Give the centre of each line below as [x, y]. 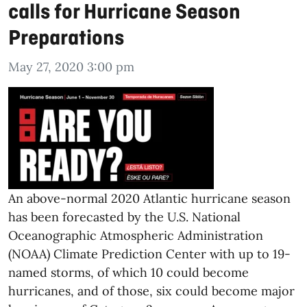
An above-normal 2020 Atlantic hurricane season [149, 199]
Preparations [66, 39]
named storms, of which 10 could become [128, 273]
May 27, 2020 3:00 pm [71, 67]
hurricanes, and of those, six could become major [151, 291]
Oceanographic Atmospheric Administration [136, 236]
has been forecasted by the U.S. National [124, 217]
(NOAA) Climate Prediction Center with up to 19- [149, 254]
